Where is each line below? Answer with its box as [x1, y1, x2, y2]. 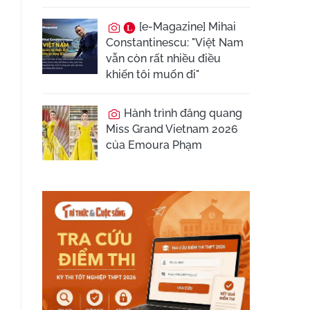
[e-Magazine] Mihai [136, 20, 236, 33]
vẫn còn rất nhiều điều [106, 52, 221, 65]
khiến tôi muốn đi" [106, 68, 199, 81]
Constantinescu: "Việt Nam [106, 36, 244, 49]
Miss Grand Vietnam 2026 [106, 122, 238, 136]
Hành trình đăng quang [121, 107, 242, 120]
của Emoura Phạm [106, 138, 202, 152]
